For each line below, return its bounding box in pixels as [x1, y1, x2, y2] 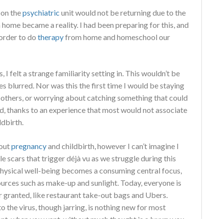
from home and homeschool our [64, 32, 170, 42]
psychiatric [22, 7, 60, 17]
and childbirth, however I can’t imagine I [46, 141, 179, 151]
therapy [38, 32, 64, 42]
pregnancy [11, 141, 46, 151]
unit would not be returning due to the [60, 7, 186, 17]
